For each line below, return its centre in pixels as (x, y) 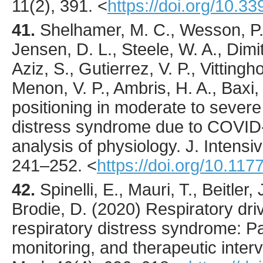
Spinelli (67, 190)
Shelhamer (80, 30)
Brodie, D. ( (55, 209)
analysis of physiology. (99, 146)
